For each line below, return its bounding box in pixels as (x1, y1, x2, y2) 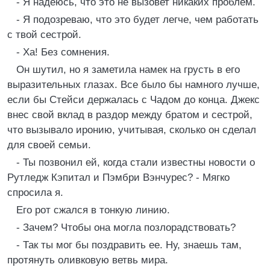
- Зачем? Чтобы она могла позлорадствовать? (16, 222, 236, 233)
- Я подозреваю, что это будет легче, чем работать (16, 14, 259, 25)
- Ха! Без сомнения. (16, 46, 110, 58)
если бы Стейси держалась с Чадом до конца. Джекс (7, 94, 260, 105)
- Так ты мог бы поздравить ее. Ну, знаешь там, (16, 239, 242, 251)
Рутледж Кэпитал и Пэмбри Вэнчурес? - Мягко (7, 172, 230, 183)
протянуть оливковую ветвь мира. (7, 254, 168, 266)
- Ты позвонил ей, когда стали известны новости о (16, 157, 255, 168)
